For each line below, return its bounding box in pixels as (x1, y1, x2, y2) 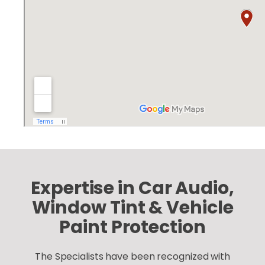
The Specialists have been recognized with (35, 250, 230, 263)
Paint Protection (59, 215, 206, 240)
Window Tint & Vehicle (31, 195, 234, 220)
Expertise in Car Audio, (31, 176, 234, 201)
